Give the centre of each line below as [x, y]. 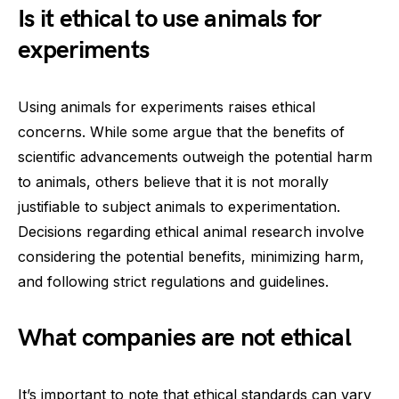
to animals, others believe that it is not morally [173, 182]
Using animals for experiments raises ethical [167, 107]
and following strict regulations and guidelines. [173, 281]
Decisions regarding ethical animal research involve [191, 232]
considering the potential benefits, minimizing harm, [191, 256]
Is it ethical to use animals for [170, 19]
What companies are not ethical [184, 338]
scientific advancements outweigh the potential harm [195, 157]
